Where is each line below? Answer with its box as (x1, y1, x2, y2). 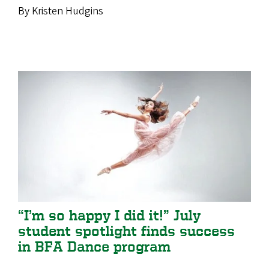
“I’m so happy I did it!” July (18, 207, 201, 223)
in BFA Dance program (18, 238, 179, 255)
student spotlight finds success (18, 222, 235, 239)
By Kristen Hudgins (18, 3, 106, 19)
